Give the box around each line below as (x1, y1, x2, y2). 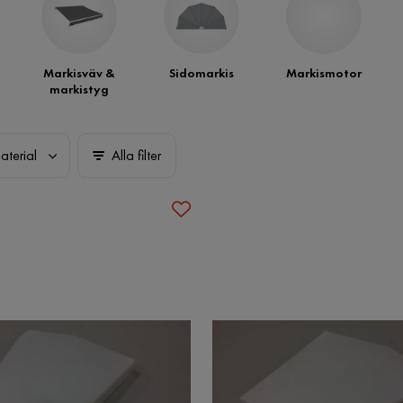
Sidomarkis (169, 65, 234, 81)
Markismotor (286, 65, 362, 81)
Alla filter (112, 146, 161, 165)
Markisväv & (43, 65, 115, 81)
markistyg (49, 81, 109, 97)
